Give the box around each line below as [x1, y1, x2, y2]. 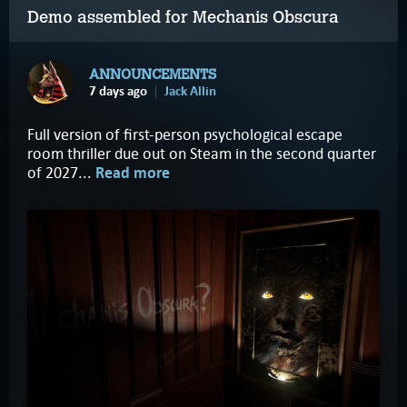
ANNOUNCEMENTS [89, 65, 216, 83]
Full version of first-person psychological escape [27, 124, 342, 144]
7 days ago [89, 81, 147, 100]
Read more [95, 162, 170, 184]
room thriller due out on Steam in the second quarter [27, 143, 376, 164]
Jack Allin [164, 81, 216, 100]
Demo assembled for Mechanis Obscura [27, 6, 343, 27]
